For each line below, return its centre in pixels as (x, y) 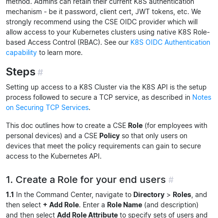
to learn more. (60, 52)
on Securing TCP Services (47, 107)
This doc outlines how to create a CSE (67, 125)
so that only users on (154, 136)
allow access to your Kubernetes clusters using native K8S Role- (108, 32)
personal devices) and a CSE (53, 136)
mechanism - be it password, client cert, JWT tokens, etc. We (103, 11)
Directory (149, 194)
